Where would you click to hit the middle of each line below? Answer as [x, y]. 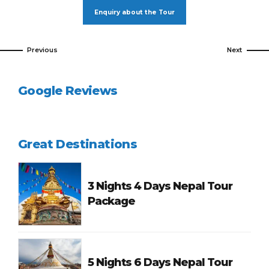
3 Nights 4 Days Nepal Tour [160, 186]
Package [112, 201]
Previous [42, 50]
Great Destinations [78, 144]
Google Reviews [68, 91]
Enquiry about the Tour [134, 12]
